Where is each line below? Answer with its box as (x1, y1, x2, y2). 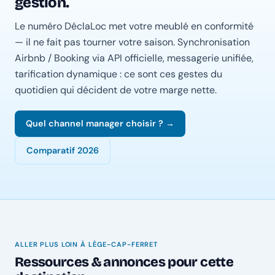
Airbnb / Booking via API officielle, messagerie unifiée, (15, 52, 254, 65)
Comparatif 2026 (26, 145, 99, 157)
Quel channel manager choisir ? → (26, 118, 174, 130)
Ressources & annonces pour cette (15, 254, 233, 271)
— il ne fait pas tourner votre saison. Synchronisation (15, 36, 250, 49)
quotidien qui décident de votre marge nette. (15, 83, 217, 97)
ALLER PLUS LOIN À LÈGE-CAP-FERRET (15, 240, 158, 249)
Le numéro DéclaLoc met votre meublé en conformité (15, 20, 254, 33)
